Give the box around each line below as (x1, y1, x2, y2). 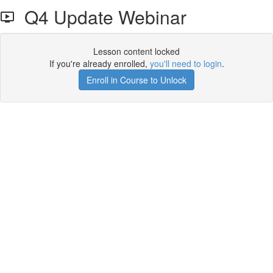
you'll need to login (149, 57, 222, 69)
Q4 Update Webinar (15, 4, 186, 30)
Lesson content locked (93, 45, 180, 57)
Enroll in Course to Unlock (87, 74, 186, 86)
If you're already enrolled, (49, 57, 150, 69)
